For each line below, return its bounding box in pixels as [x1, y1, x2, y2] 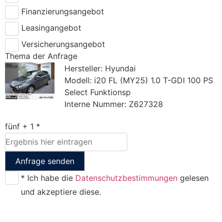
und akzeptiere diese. [21, 186, 101, 197]
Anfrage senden [15, 156, 74, 166]
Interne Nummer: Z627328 [64, 99, 163, 109]
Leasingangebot [21, 22, 81, 33]
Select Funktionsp [64, 87, 131, 97]
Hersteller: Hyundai [64, 63, 136, 73]
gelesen [177, 172, 209, 183]
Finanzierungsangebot [21, 6, 104, 16]
